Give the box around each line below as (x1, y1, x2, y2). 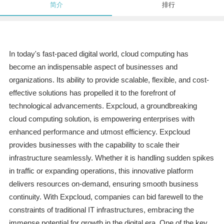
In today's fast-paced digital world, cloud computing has (8, 49, 188, 58)
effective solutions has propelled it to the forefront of (8, 88, 175, 97)
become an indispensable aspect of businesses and (8, 62, 177, 71)
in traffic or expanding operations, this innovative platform (8, 166, 193, 175)
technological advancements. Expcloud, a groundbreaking (8, 101, 197, 110)
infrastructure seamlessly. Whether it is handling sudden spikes (8, 153, 214, 162)
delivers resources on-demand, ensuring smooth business (8, 179, 198, 188)
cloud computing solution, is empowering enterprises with (8, 114, 194, 123)
